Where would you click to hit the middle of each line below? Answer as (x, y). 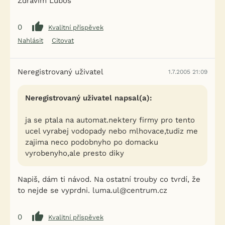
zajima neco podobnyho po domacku (92, 142)
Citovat (63, 40)
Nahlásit (30, 40)
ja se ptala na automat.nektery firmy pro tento (110, 120)
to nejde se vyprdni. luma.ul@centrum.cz (92, 190)
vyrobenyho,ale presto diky (75, 153)
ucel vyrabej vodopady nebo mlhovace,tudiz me (111, 131)
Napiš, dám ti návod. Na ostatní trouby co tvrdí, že (109, 179)
